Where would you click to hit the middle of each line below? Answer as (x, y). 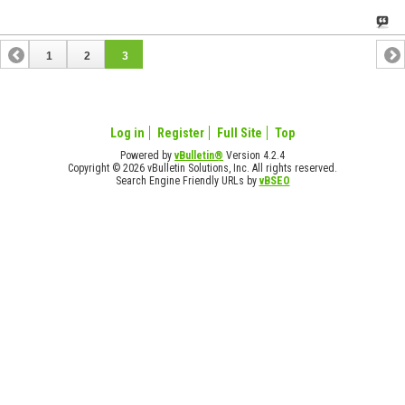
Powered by (147, 155)
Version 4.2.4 (254, 155)
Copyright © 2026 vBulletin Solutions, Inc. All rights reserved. (202, 168)
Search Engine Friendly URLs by (187, 180)
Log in (127, 132)
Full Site (240, 132)
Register (181, 132)
